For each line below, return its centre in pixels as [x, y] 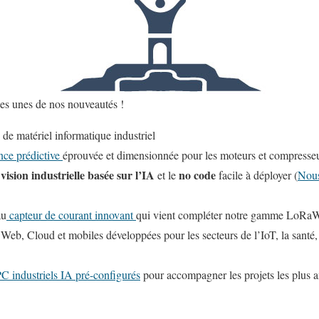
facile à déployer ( [258, 174]
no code [199, 174]
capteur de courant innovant [71, 214]
